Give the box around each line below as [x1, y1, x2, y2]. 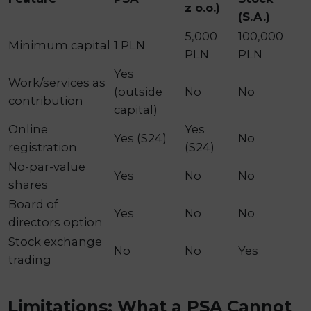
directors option [8, 215, 103, 230]
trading [8, 253, 52, 267]
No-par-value [8, 160, 86, 174]
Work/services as [8, 76, 106, 90]
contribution [8, 94, 84, 108]
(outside [114, 85, 163, 99]
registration [8, 140, 78, 155]
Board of [8, 197, 59, 212]
